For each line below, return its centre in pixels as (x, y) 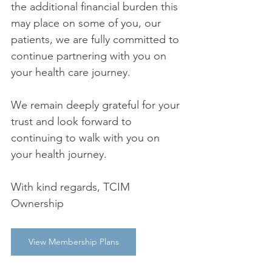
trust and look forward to (73, 121)
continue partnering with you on (90, 56)
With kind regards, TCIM (72, 187)
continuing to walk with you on (87, 138)
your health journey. (60, 154)
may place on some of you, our (87, 23)
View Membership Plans (73, 242)
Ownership (39, 203)
